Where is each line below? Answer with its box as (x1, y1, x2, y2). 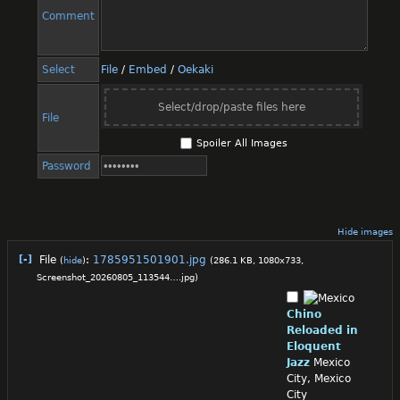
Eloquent (287, 339, 341, 353)
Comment (42, 9, 95, 22)
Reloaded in (287, 323, 358, 337)
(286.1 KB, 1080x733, (210, 254, 304, 265)
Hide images (337, 226, 393, 237)
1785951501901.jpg (93, 253, 206, 266)
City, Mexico (287, 371, 351, 385)
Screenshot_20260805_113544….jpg (37, 271, 195, 282)
